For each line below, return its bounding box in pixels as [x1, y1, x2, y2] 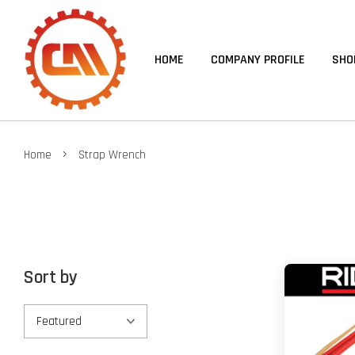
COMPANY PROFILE [211, 52, 305, 69]
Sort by [24, 265, 78, 289]
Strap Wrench [78, 147, 146, 162]
